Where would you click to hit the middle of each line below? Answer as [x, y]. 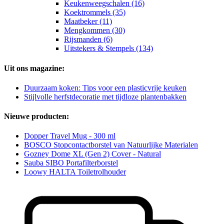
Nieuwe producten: [36, 116]
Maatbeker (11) [88, 21]
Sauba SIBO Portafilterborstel [71, 163]
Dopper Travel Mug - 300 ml [70, 136]
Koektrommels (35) [95, 12]
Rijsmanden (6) [88, 39]
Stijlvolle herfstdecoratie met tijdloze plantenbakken [105, 96]
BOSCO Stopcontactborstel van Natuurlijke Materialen [111, 145]
